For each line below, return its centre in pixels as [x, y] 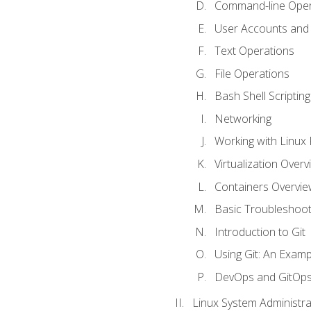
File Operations [252, 73]
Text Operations [254, 51]
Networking [243, 118]
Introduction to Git [260, 232]
